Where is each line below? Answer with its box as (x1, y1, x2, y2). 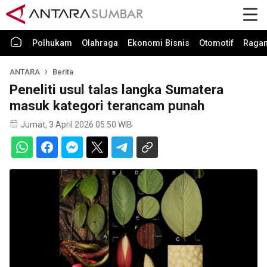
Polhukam (32, 38, 72, 48)
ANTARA (10, 67, 40, 76)
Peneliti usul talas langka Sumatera (10, 82, 223, 97)
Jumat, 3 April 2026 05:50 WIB (20, 120, 132, 129)
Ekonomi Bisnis (128, 38, 190, 48)
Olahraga (82, 38, 118, 48)
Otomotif (199, 38, 234, 48)
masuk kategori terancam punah (10, 98, 204, 113)
